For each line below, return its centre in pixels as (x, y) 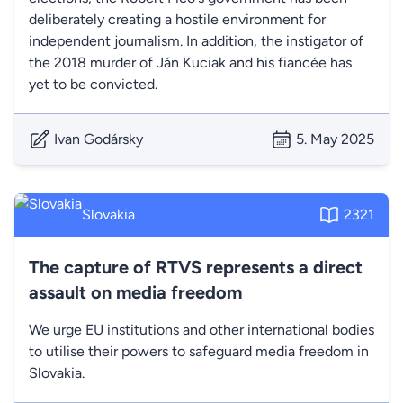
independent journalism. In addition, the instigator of (196, 41)
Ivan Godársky (99, 139)
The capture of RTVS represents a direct (196, 267)
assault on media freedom (135, 292)
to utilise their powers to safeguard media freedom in (199, 351)
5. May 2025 (335, 139)
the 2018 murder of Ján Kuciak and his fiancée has (190, 63)
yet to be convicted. (93, 84)
